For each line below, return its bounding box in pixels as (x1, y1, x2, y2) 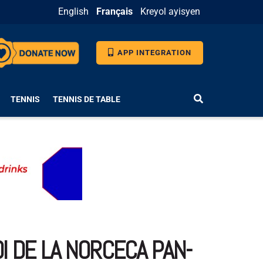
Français (96, 6, 133, 17)
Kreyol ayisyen (140, 6, 200, 17)
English (58, 6, 89, 17)
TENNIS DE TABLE (53, 95, 120, 104)
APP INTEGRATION (115, 48, 191, 57)
